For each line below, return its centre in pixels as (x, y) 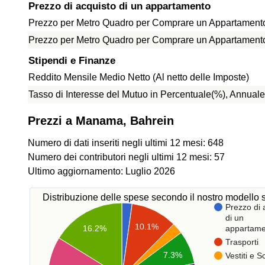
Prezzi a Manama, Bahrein (101, 121)
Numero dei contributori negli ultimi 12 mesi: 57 (126, 157)
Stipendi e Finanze (72, 61)
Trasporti (242, 242)
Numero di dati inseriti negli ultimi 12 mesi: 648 (126, 143)
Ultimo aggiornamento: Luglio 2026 (101, 171)
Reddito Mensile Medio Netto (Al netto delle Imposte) (139, 77)
